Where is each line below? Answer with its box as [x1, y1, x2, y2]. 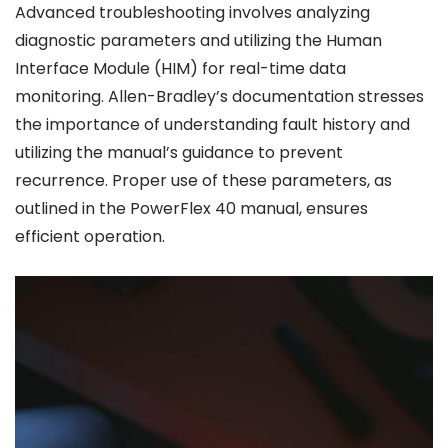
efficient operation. [15, 225, 165, 249]
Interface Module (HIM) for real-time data [15, 57, 346, 81]
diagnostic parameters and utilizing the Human [15, 29, 382, 53]
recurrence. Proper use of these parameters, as [15, 169, 392, 193]
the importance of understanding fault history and [15, 113, 410, 137]
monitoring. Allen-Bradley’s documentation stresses [15, 85, 424, 109]
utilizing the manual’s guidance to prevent [15, 141, 343, 165]
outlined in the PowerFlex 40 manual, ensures [15, 197, 368, 221]
